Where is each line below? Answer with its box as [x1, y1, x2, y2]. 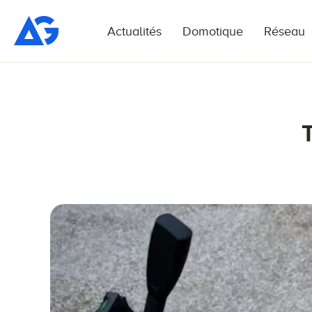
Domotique [182, 24, 243, 38]
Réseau [264, 24, 305, 38]
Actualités [107, 24, 162, 38]
